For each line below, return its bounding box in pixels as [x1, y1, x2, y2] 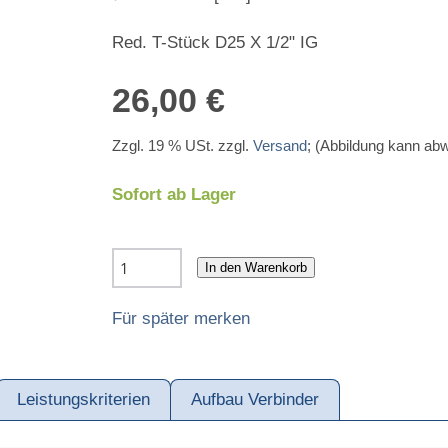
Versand [252, 136, 307, 154]
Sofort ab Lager [111, 184, 236, 204]
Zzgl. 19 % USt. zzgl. [111, 136, 253, 154]
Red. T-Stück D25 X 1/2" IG [111, 33, 318, 52]
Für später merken [111, 308, 250, 328]
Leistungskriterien [17, 389, 150, 409]
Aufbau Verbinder [191, 389, 319, 409]
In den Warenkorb [204, 260, 307, 276]
